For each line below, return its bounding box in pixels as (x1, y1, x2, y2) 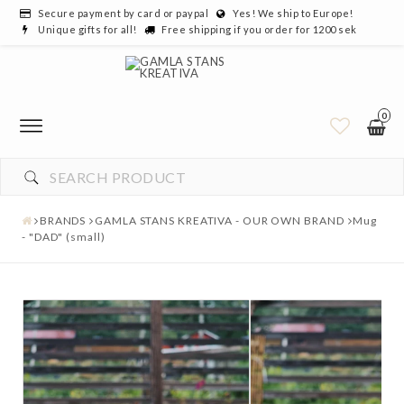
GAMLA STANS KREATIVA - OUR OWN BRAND (95, 214, 344, 227)
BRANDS (39, 214, 87, 227)
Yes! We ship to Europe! (233, 7, 353, 19)
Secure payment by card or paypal (38, 7, 208, 19)
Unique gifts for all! (38, 23, 137, 35)
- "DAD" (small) (22, 230, 106, 243)
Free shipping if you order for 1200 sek (161, 23, 357, 35)
